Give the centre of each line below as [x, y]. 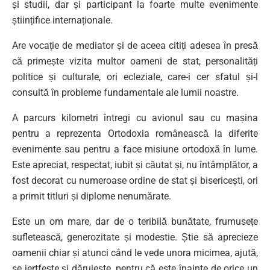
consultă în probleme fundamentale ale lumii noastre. [125, 92]
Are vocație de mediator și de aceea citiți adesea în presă [135, 45]
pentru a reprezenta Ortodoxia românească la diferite [135, 133]
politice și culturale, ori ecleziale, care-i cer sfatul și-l [135, 77]
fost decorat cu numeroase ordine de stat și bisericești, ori [135, 180]
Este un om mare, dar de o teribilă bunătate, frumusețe [135, 221]
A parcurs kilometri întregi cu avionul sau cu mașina [135, 118]
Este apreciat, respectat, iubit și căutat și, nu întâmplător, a [135, 165]
